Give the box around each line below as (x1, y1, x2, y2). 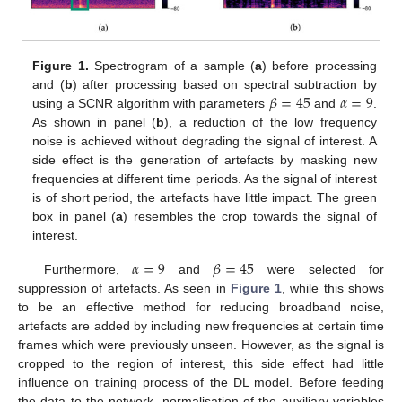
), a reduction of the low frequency (164, 114, 377, 129)
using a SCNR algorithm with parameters (32, 95, 269, 110)
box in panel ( (32, 208, 117, 223)
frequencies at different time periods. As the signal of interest (32, 170, 377, 186)
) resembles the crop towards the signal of (123, 208, 377, 223)
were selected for (254, 261, 385, 276)
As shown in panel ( (32, 114, 157, 129)
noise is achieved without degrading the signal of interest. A (32, 133, 377, 148)
